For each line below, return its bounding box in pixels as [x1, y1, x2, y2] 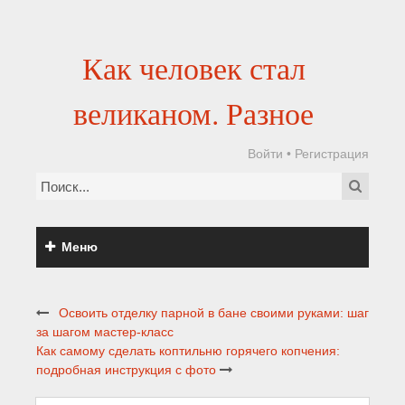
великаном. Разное [73, 93, 314, 133]
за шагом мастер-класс [36, 325, 174, 339]
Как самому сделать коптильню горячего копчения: [36, 344, 340, 358]
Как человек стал [81, 48, 306, 88]
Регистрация [295, 146, 369, 161]
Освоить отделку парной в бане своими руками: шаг [59, 306, 369, 320]
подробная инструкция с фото [36, 363, 216, 377]
